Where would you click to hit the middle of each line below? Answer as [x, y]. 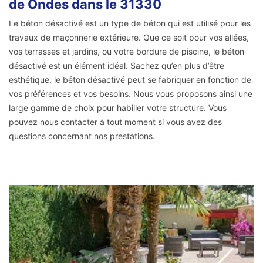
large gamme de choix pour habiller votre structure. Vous [118, 107]
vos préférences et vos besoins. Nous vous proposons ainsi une [131, 93]
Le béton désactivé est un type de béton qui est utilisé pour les [130, 23]
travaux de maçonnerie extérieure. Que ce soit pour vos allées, [129, 37]
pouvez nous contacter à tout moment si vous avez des [115, 122]
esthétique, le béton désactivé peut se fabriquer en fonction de [130, 79]
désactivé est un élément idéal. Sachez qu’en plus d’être [117, 65]
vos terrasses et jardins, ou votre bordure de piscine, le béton [127, 51]
